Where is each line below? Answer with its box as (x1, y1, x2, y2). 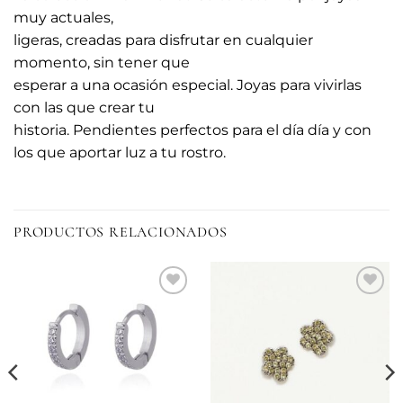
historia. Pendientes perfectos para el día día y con (13, 121, 372, 139)
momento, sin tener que (13, 53, 190, 71)
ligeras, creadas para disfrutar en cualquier (13, 31, 313, 49)
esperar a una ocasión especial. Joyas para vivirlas (13, 76, 362, 94)
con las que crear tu (13, 98, 155, 116)
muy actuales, (13, 8, 113, 26)
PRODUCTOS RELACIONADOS (13, 222, 228, 241)
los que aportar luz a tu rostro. (13, 143, 226, 161)
